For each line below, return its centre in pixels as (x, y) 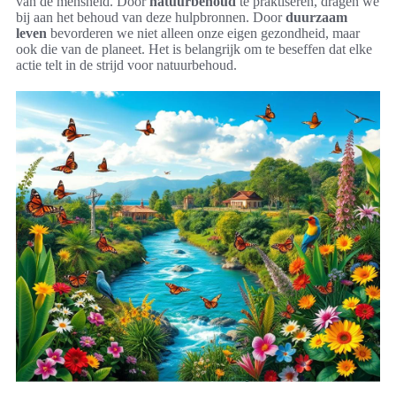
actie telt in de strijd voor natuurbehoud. (126, 65)
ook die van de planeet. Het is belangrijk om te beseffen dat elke (194, 49)
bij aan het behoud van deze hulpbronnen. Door (151, 17)
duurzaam (316, 17)
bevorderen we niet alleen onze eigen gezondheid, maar (203, 33)
